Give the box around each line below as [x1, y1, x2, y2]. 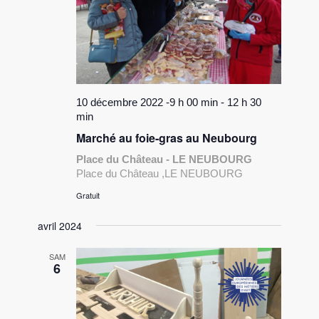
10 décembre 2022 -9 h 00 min [76, 95, 219, 108]
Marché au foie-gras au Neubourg [76, 129, 258, 146]
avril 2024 [38, 218, 83, 233]
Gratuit [76, 189, 100, 201]
